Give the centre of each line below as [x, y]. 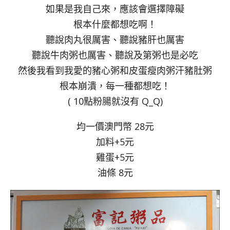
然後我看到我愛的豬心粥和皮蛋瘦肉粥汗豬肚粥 [115, 71]
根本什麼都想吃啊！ [115, 24]
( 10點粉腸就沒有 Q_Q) [115, 101]
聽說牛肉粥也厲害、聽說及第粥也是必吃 [115, 55]
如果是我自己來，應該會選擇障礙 [115, 9]
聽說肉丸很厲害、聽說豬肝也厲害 [115, 40]
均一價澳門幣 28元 [115, 127]
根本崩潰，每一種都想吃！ [115, 86]
